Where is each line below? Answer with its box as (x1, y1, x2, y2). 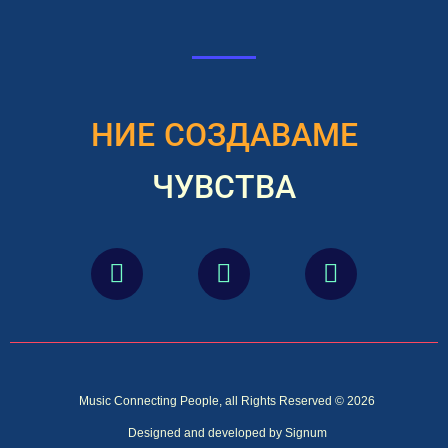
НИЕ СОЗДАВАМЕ (90, 116, 358, 153)
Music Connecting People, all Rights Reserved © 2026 (79, 393, 375, 408)
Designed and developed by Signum (127, 425, 327, 440)
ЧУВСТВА (152, 168, 296, 205)
